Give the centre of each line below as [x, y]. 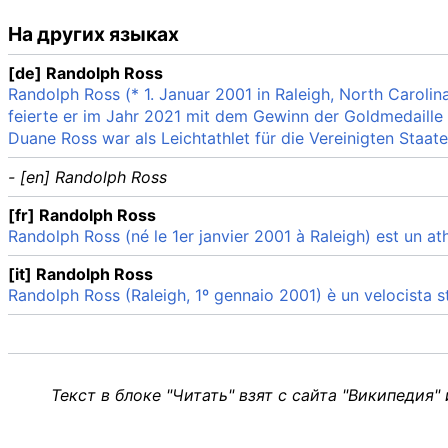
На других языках [93, 34]
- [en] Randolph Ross [87, 177]
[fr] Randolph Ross [82, 215]
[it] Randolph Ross [80, 274]
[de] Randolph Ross [85, 73]
